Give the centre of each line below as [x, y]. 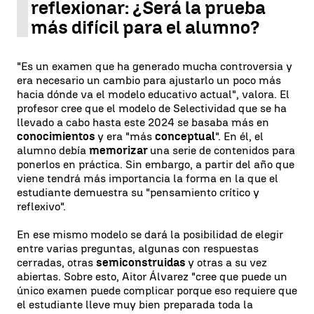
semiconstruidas [142, 262]
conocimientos [57, 136]
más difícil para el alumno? [145, 27]
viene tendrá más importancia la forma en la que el [148, 178]
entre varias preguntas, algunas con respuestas [138, 248]
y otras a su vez [227, 262]
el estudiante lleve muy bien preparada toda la [135, 305]
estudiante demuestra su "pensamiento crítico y [138, 192]
